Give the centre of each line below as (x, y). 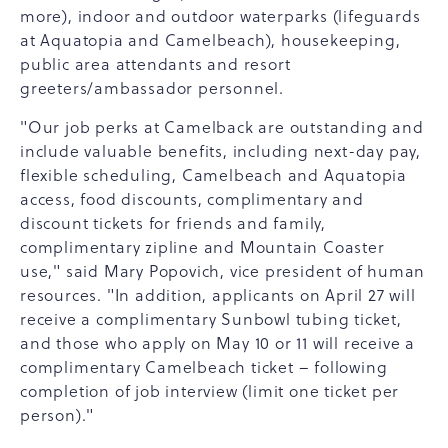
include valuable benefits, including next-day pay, (220, 151)
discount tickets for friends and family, (173, 223)
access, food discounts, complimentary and (192, 199)
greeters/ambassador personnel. (152, 88)
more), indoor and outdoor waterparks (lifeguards (220, 16)
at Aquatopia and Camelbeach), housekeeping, (210, 40)
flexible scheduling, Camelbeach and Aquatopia (213, 175)
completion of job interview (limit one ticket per (210, 391)
